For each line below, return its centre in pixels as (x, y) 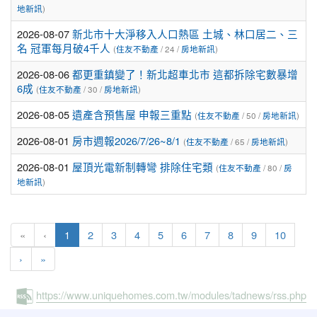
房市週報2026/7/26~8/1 (126, 140)
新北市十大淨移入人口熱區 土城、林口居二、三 (185, 34)
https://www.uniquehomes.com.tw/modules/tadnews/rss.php (171, 295)
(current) (89, 234)
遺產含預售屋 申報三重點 (132, 114)
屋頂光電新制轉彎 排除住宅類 (143, 167)
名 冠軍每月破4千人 (64, 48)
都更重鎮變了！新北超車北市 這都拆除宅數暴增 (185, 74)
